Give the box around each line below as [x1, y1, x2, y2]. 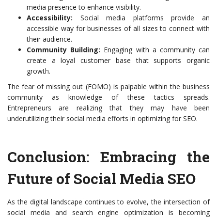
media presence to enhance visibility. [27, 2, 141, 12]
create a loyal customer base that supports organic [27, 56, 210, 65]
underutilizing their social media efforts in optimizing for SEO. [7, 114, 198, 123]
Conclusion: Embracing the [7, 147, 210, 166]
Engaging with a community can [100, 45, 210, 54]
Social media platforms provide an [73, 13, 210, 22]
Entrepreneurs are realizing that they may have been [7, 103, 210, 112]
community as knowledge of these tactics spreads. [7, 93, 210, 102]
